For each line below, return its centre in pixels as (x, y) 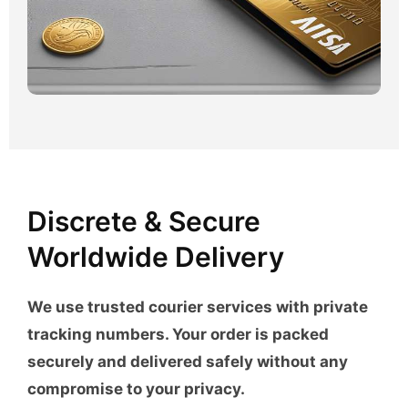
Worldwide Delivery (156, 257)
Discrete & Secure (144, 222)
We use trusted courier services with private (198, 307)
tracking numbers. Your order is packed (178, 335)
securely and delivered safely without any (188, 362)
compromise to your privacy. (136, 389)
